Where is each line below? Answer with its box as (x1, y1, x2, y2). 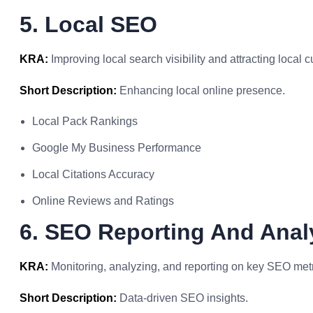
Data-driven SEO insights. (117, 292, 248, 304)
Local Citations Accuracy (32, 168, 154, 180)
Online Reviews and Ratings (32, 195, 174, 207)
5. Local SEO (20, 12, 157, 37)
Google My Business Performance (32, 142, 201, 154)
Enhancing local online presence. (117, 85, 285, 96)
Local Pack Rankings (32, 115, 138, 127)
